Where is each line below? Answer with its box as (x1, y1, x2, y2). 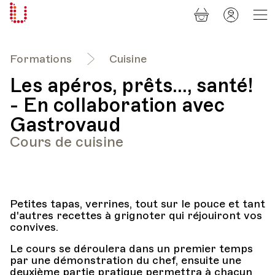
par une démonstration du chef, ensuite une (10, 254, 241, 267)
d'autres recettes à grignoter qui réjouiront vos (10, 209, 262, 222)
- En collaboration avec (10, 93, 225, 117)
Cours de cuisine (10, 133, 123, 151)
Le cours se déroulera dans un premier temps (10, 242, 253, 255)
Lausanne (27, 43, 68, 54)
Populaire (27, 25, 69, 36)
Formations (10, 52, 72, 66)
